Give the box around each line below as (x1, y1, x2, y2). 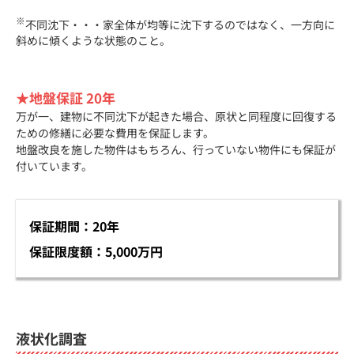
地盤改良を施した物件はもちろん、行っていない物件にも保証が (16, 141, 336, 158)
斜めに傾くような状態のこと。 (16, 32, 171, 49)
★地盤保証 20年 (16, 88, 115, 108)
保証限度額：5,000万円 (29, 242, 163, 262)
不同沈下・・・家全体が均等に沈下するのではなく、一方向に (25, 16, 335, 32)
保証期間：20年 (29, 217, 119, 236)
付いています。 (16, 158, 92, 175)
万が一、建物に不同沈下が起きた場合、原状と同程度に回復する (16, 108, 337, 125)
